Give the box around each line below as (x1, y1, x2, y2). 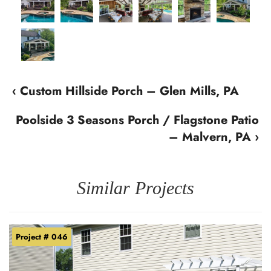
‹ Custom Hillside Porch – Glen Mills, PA (12, 82, 239, 100)
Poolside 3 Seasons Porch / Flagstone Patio (16, 111, 259, 129)
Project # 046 (16, 230, 68, 243)
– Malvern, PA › (169, 128, 259, 146)
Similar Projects (77, 177, 194, 198)
